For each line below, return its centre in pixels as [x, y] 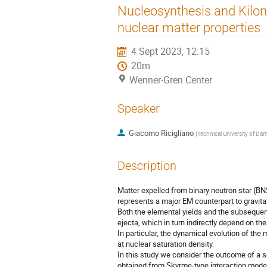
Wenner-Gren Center [171, 80]
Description [147, 166]
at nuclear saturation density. [166, 244]
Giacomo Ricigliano [161, 133]
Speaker [139, 108]
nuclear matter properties [189, 27]
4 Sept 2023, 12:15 [171, 51]
